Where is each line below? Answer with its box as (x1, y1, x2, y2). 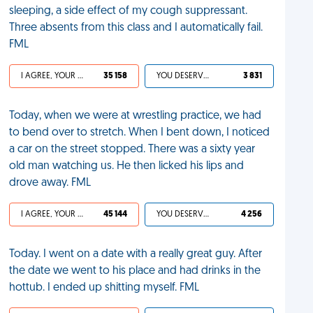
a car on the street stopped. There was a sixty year (9, 144, 256, 155)
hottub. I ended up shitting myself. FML (9, 282, 200, 293)
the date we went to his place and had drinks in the (9, 265, 261, 277)
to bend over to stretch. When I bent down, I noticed (9, 127, 270, 138)
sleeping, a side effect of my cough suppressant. (9, 6, 248, 17)
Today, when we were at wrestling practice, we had (9, 110, 262, 122)
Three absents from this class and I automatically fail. (9, 22, 263, 34)
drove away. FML (9, 177, 92, 189)
